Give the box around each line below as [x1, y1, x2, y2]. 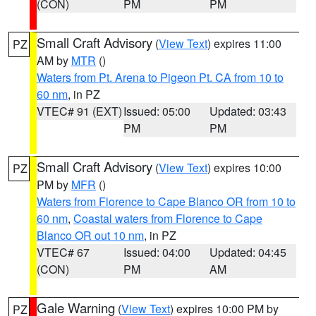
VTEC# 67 [37, 244, 90, 260]
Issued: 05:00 [123, 103, 190, 119]
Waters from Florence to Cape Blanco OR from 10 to [37, 193, 296, 209]
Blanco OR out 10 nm [37, 227, 144, 243]
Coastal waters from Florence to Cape [73, 210, 262, 226]
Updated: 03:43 [209, 103, 287, 119]
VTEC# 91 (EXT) [37, 103, 122, 119]
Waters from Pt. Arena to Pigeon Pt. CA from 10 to [37, 69, 284, 85]
